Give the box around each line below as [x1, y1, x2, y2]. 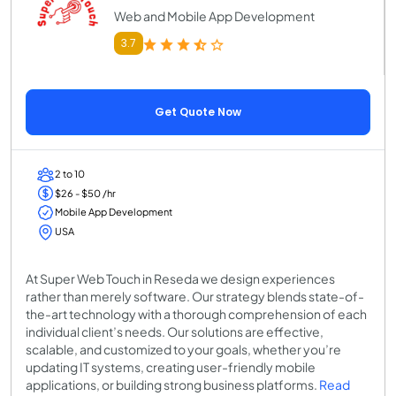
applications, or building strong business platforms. [26, 376, 319, 392]
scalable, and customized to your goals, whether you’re [26, 340, 341, 357]
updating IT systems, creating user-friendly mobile [26, 358, 316, 375]
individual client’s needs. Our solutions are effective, [26, 323, 324, 339]
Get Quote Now [155, 104, 241, 120]
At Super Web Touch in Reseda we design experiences [26, 270, 335, 286]
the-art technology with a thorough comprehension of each [26, 305, 367, 322]
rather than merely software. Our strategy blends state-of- [26, 287, 364, 304]
